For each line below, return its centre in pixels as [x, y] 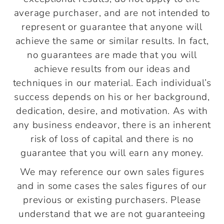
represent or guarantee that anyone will [112, 27]
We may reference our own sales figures [112, 172]
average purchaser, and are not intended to [112, 13]
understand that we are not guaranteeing [112, 214]
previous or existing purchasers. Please [112, 200]
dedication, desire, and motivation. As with [112, 111]
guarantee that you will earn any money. [112, 153]
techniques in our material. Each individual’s [112, 83]
